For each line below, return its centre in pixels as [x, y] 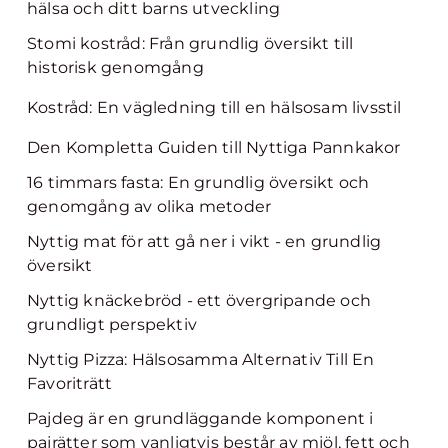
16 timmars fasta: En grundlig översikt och [198, 182]
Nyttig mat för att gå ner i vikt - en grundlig [204, 241]
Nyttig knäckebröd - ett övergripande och [199, 300]
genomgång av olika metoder [149, 206]
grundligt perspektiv [112, 324]
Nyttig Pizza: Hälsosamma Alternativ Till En [201, 359]
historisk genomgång [115, 67]
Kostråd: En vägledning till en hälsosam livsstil [214, 107]
